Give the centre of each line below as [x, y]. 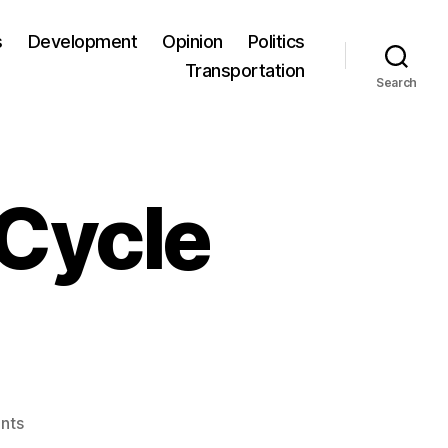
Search [396, 82]
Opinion [192, 41]
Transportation [244, 70]
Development [82, 41]
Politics [276, 41]
